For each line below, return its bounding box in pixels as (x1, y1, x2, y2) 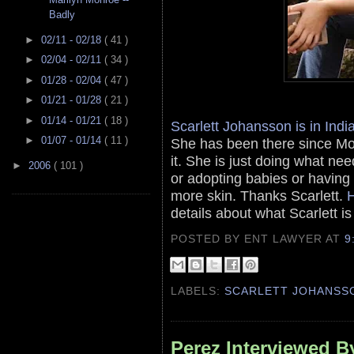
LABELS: (171, 284, 225, 297)
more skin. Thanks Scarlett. (171, 186, 347, 204)
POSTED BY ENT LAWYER (171, 232, 326, 245)
